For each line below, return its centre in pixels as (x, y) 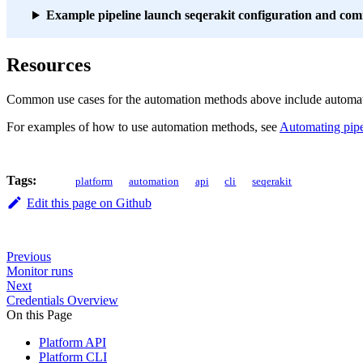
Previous (29, 256)
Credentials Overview (62, 300)
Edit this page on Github (89, 203)
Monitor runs (40, 271)
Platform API (73, 342)
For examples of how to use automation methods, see (143, 126)
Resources (49, 65)
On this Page (39, 314)
